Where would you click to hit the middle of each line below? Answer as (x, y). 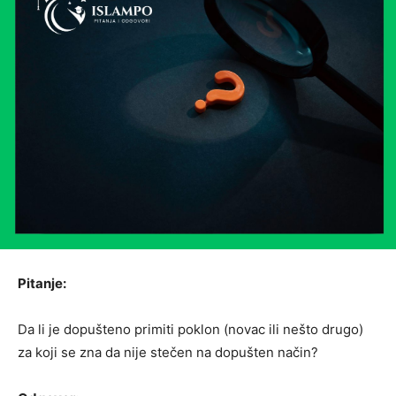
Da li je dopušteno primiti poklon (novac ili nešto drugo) (190, 329)
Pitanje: (42, 283)
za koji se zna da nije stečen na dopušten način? (168, 352)
